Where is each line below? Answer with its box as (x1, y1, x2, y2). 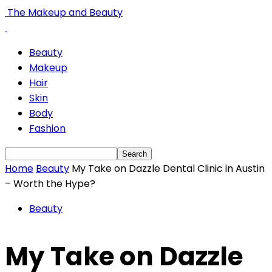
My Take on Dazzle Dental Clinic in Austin (72, 161, 265, 175)
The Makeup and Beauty (7, 5, 123, 19)
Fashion (29, 121, 66, 135)
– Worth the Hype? (5, 177, 95, 191)
